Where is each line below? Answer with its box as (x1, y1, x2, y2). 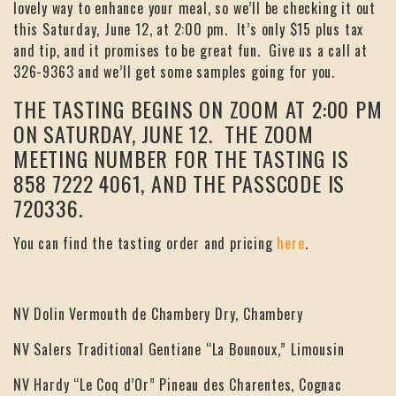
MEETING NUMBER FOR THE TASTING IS (13, 142, 349, 175)
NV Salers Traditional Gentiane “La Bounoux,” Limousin (13, 339, 345, 361)
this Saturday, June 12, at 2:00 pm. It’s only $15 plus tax (13, 19, 364, 41)
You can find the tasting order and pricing (13, 232, 278, 255)
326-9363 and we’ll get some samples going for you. (13, 61, 335, 83)
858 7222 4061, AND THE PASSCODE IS (13, 167, 346, 200)
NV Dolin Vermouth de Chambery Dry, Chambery (13, 303, 303, 325)
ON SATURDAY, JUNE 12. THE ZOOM (13, 118, 314, 150)
